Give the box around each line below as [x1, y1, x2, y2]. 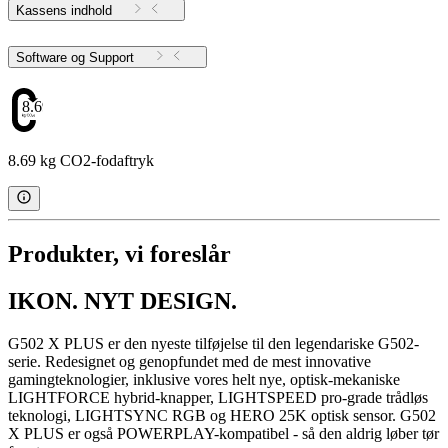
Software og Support [89, 50, 134, 66]
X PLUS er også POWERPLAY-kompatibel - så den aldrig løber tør [8, 424, 439, 442]
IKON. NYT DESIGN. [8, 287, 237, 314]
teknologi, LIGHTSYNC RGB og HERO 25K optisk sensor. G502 [8, 406, 436, 424]
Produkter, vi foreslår [8, 241, 231, 268]
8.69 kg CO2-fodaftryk [8, 152, 154, 170]
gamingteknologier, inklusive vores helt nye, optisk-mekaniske [8, 370, 400, 388]
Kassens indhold [16, 3, 112, 19]
